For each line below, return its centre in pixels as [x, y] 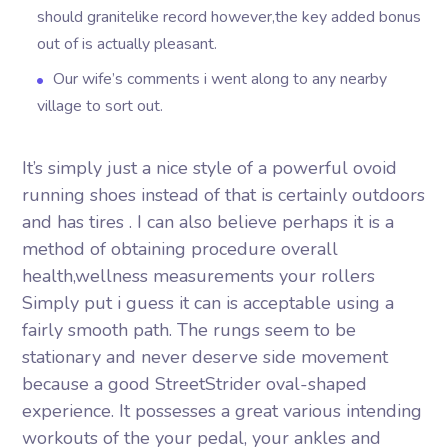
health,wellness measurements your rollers [199, 276]
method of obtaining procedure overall [180, 249]
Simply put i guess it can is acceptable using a [208, 303]
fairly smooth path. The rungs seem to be [189, 330]
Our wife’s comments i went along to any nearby [220, 79]
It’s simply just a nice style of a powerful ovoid [210, 168]
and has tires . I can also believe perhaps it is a [208, 222]
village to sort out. [100, 106]
